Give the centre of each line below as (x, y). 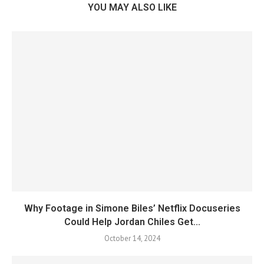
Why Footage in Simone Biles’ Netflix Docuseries (132, 208)
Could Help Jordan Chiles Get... (132, 222)
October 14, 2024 (132, 238)
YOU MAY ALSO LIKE (132, 7)
